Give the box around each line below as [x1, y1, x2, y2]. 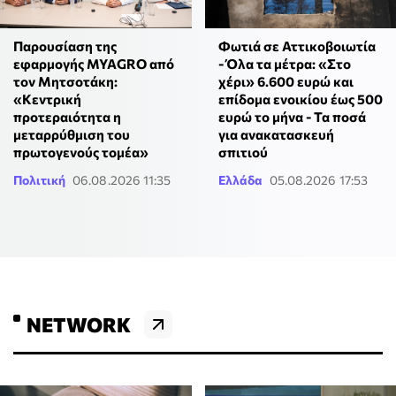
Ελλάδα [217, 171, 263, 187]
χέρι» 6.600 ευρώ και [217, 72, 354, 89]
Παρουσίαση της [13, 37, 117, 54]
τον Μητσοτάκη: [13, 72, 118, 89]
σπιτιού [217, 143, 268, 160]
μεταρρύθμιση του [13, 126, 130, 142]
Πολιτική [13, 171, 65, 187]
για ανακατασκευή [217, 126, 334, 142]
